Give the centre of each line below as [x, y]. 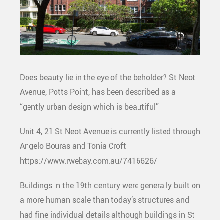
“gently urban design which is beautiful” [89, 107]
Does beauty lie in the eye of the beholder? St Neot [108, 77]
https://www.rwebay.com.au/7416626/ [88, 161]
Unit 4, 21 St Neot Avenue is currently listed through [110, 131]
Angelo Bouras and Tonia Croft [73, 146]
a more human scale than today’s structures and [104, 200]
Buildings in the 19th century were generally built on [110, 185]
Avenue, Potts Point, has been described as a [98, 92]
